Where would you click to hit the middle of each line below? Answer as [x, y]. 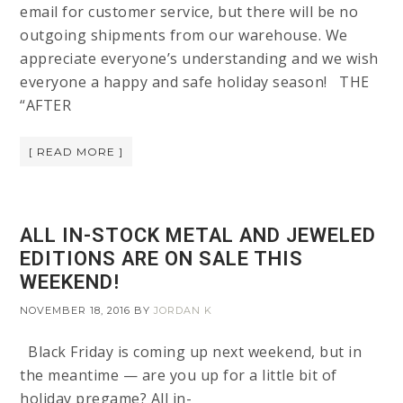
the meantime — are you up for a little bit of [179, 376]
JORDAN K [184, 311]
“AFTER [46, 106]
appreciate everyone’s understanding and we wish [199, 59]
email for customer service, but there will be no [189, 12]
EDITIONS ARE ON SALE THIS [162, 259]
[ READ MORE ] [76, 152]
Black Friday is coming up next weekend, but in [191, 352]
